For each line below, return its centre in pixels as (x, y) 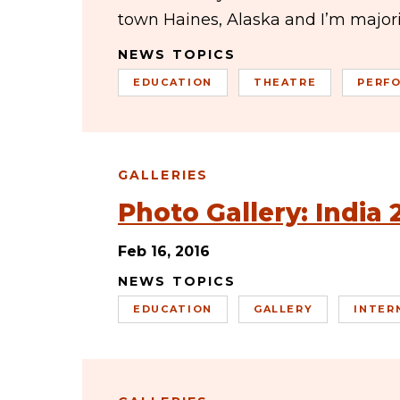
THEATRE (285, 82)
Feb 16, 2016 (164, 251)
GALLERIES (163, 175)
